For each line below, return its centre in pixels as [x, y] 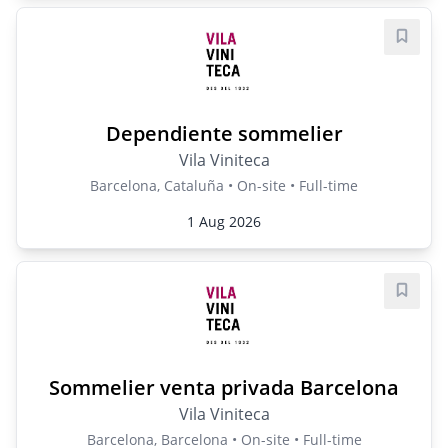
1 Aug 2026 [224, 221]
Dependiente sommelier [224, 133]
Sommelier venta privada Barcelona [224, 387]
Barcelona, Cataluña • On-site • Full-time [224, 185]
